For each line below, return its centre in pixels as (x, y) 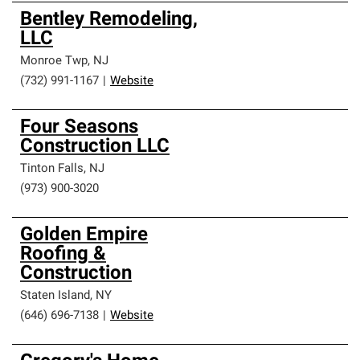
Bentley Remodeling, (109, 20)
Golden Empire (84, 235)
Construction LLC (95, 147)
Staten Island (55, 296)
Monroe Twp (54, 61)
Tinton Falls (52, 169)
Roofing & (63, 255)
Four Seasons (79, 128)
